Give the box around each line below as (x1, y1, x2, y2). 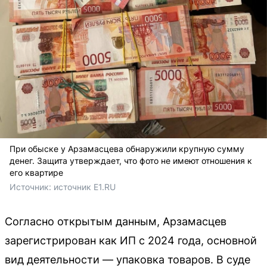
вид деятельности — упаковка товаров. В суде (5, 253, 250, 266)
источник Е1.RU (54, 181, 116, 192)
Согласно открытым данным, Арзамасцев (5, 215, 226, 228)
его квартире (10, 167, 63, 178)
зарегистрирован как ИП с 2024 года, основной (5, 234, 257, 247)
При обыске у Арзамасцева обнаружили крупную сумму (10, 143, 244, 154)
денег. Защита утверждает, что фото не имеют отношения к (10, 155, 252, 166)
